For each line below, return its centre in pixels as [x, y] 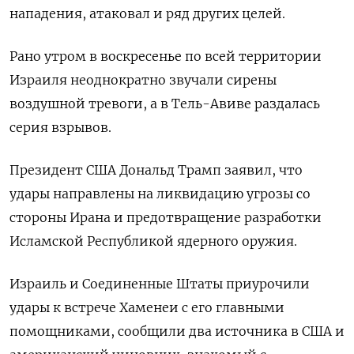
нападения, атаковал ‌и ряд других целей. [147, 13]
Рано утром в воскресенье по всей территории [166, 56]
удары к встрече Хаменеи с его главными [147, 307]
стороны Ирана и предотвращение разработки [166, 217]
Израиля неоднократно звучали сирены [143, 79]
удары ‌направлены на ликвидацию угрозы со [160, 193]
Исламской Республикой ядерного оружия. [153, 241]
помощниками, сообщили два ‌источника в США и [177, 331]
